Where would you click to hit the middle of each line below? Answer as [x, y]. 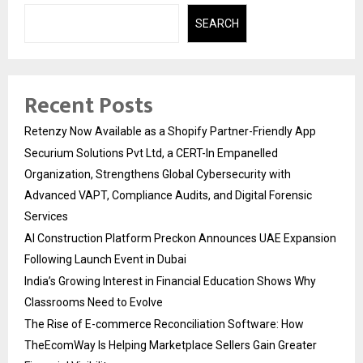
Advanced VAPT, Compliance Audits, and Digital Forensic [168, 196]
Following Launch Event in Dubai [105, 260]
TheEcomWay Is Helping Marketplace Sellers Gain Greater [171, 346]
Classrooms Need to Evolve [94, 303]
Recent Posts [89, 106]
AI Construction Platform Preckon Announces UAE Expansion [180, 239]
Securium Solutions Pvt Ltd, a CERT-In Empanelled [151, 154]
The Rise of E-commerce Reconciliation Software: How [164, 325]
